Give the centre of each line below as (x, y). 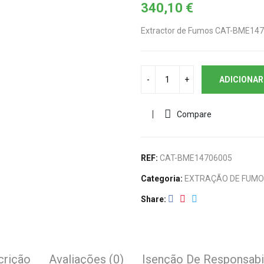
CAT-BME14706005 (196, 158)
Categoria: (163, 179)
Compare (194, 114)
